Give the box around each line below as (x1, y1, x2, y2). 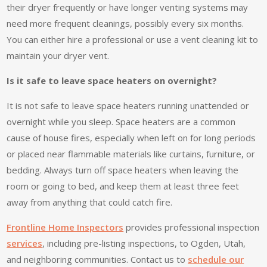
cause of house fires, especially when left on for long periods (7, 132, 256, 144)
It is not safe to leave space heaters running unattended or (7, 100, 250, 112)
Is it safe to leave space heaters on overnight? (7, 74, 218, 87)
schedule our (188, 253, 244, 266)
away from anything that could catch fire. (7, 196, 173, 209)
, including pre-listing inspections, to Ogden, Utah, (42, 237, 246, 250)
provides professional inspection (123, 221, 260, 234)
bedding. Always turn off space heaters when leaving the (7, 164, 239, 176)
